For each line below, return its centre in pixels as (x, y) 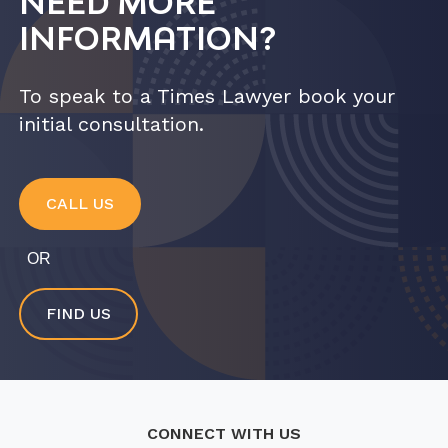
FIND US (78, 313)
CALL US (80, 203)
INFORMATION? (147, 39)
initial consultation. (111, 124)
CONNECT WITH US (224, 433)
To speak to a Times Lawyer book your (207, 96)
